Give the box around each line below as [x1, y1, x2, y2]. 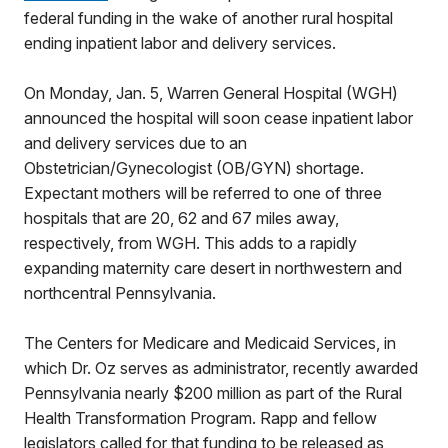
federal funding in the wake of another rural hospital [24, 8, 393, 28]
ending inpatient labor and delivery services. [24, 33, 336, 53]
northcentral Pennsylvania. [24, 283, 216, 303]
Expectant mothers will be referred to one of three [24, 183, 382, 203]
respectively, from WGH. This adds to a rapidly [24, 233, 357, 253]
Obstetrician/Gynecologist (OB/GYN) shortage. [24, 158, 364, 178]
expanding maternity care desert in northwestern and [24, 258, 402, 278]
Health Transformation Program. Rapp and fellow [24, 408, 377, 428]
